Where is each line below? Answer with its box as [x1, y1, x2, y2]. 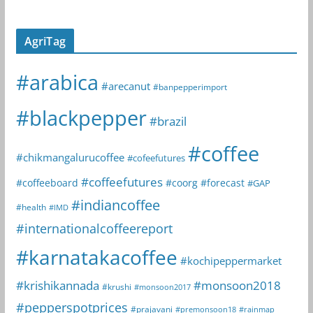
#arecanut [101, 78, 150, 93]
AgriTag [24, 33, 66, 49]
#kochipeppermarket [180, 253, 282, 268]
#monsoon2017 [133, 281, 191, 292]
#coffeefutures [80, 173, 163, 190]
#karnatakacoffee [15, 243, 177, 270]
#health [15, 201, 46, 212]
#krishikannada [15, 276, 99, 293]
